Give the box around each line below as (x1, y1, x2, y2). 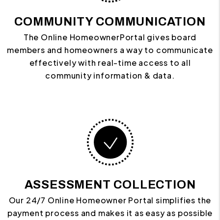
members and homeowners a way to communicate (7, 45, 213, 55)
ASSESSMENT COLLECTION (24, 178, 196, 192)
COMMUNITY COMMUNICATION (14, 15, 206, 28)
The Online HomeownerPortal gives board (23, 32, 197, 43)
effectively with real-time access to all (29, 57, 191, 68)
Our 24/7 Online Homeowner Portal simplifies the (8, 195, 212, 206)
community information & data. (45, 70, 175, 81)
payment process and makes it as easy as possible (7, 208, 213, 219)
